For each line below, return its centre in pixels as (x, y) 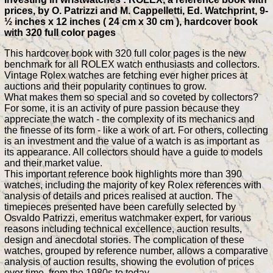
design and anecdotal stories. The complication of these (124, 239)
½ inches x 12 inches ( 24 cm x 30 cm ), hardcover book (131, 21)
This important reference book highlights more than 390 (123, 174)
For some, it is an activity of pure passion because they (122, 108)
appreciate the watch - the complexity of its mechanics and (129, 119)
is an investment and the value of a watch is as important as (132, 141)
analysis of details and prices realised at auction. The (119, 196)
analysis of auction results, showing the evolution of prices (129, 261)
